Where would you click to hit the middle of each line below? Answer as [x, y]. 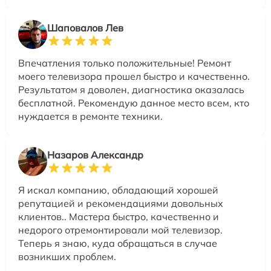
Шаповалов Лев [85, 28]
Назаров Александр [95, 155]
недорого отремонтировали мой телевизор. [120, 230]
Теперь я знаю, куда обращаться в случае [118, 243]
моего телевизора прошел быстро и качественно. [134, 77]
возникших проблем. [67, 257]
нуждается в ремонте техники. [90, 116]
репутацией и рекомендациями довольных [121, 204]
